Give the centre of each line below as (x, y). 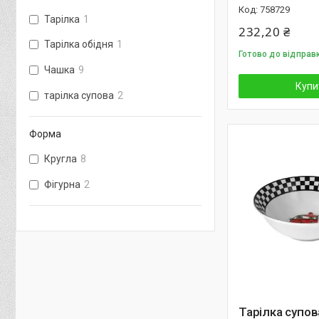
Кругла (61, 158)
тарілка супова (79, 95)
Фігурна (62, 184)
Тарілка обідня (79, 45)
